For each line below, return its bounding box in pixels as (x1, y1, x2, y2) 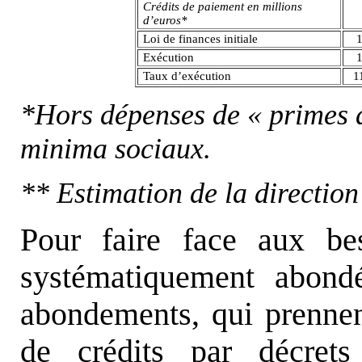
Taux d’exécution (143, 69, 232, 82)
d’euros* (143, 14, 188, 27)
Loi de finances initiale (143, 32, 259, 45)
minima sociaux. (19, 133, 211, 166)
